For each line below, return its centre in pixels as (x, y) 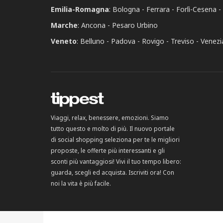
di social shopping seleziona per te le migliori (115, 139)
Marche (64, 25)
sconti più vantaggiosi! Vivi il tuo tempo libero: (116, 161)
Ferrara (158, 9)
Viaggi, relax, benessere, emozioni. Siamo (110, 117)
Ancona (93, 25)
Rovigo (153, 41)
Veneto (64, 41)
